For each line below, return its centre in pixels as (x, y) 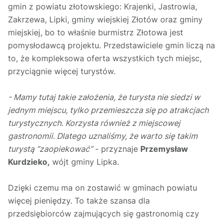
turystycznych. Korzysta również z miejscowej (94, 123)
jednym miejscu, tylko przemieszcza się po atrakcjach (108, 110)
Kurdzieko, (29, 162)
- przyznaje (116, 149)
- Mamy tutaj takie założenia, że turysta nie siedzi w (104, 97)
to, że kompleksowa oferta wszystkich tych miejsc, (105, 58)
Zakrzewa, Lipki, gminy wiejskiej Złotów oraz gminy (105, 20)
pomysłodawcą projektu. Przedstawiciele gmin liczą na (111, 46)
